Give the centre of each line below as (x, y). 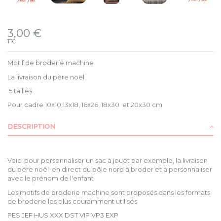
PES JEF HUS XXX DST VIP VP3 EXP (63, 215)
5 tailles (20, 91)
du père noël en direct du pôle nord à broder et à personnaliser (110, 169)
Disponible (28, 20)
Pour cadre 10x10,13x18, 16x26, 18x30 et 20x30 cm (85, 105)
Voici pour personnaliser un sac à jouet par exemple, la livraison (108, 161)
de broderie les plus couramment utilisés (72, 201)
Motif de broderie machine (51, 63)
